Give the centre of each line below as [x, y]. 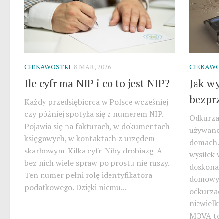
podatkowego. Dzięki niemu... [76, 187]
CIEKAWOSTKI [48, 66]
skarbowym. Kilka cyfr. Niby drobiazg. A [93, 151]
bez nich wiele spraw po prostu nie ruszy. [97, 163]
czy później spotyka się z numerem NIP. [94, 114]
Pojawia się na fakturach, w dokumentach [97, 126]
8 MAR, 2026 [92, 66]
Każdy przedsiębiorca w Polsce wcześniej [96, 102]
